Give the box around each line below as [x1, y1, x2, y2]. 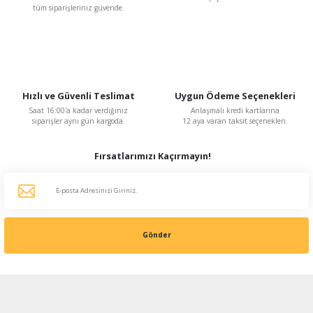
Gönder [142, 230, 171, 240]
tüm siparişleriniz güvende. [32, 2, 124, 13]
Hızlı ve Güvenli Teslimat [22, 89, 135, 102]
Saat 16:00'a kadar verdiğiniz [29, 105, 128, 115]
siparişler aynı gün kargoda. [31, 115, 125, 126]
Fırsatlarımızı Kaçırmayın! [94, 149, 211, 162]
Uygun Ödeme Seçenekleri [174, 89, 296, 102]
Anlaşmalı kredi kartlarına [190, 105, 279, 115]
